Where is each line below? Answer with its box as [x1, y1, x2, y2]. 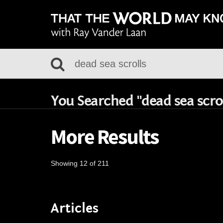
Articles [51, 200, 99, 217]
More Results [51, 123, 158, 149]
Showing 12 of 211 [51, 159, 109, 167]
